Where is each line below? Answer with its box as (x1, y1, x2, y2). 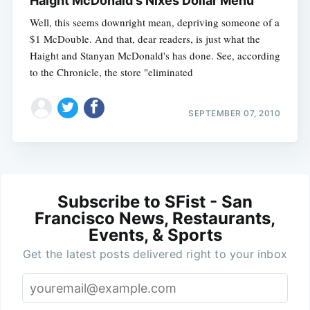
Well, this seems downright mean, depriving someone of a (29, 15, 280, 30)
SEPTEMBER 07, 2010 (188, 107, 281, 118)
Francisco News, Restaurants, (35, 208, 275, 228)
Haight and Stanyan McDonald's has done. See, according (29, 48, 280, 63)
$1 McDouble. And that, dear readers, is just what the (29, 32, 260, 46)
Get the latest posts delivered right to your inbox (23, 246, 287, 261)
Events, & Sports (88, 224, 222, 245)
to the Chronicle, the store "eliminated (29, 65, 193, 80)
